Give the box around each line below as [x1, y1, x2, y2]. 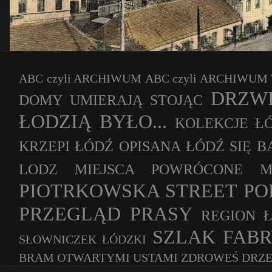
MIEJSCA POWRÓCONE [75, 161, 243, 177]
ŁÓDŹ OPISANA [75, 138, 181, 154]
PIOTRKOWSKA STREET [19, 180, 238, 202]
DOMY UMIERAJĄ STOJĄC [19, 92, 203, 108]
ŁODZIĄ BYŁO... [19, 110, 167, 132]
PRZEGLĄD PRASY [19, 203, 192, 225]
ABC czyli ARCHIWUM [19, 72, 142, 85]
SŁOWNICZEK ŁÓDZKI [19, 233, 147, 246]
